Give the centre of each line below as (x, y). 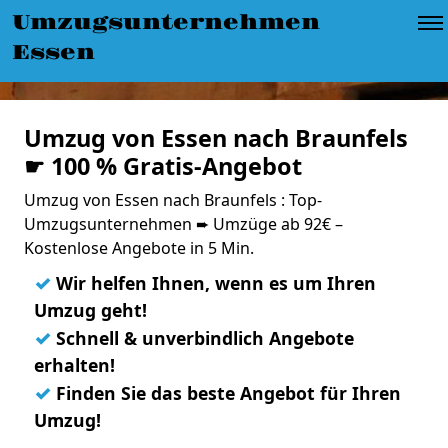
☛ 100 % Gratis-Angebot (163, 166)
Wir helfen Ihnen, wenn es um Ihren (213, 283)
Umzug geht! (90, 310)
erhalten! (74, 365)
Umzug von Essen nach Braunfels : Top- (173, 200)
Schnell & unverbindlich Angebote (202, 338)
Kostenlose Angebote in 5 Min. (139, 248)
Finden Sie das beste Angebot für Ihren (226, 393)
